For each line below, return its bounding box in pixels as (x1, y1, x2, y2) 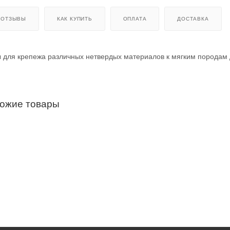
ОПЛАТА (123, 15, 147, 22)
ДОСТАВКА (177, 15, 209, 22)
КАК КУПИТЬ (56, 15, 92, 22)
